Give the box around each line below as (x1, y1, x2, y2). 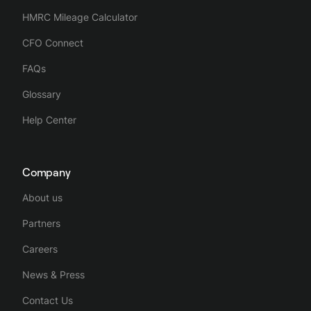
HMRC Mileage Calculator (22, 11, 137, 23)
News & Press (22, 269, 85, 280)
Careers (22, 243, 58, 255)
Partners (22, 217, 60, 229)
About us (22, 192, 62, 203)
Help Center (22, 114, 76, 126)
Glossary (22, 88, 61, 100)
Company (22, 165, 71, 179)
